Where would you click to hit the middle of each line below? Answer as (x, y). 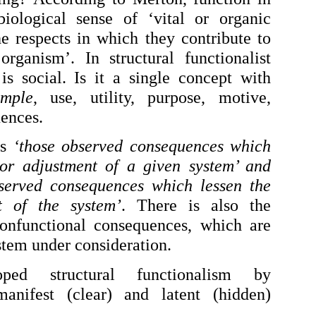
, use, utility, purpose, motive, (152, 98)
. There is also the (196, 206)
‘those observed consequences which (142, 146)
